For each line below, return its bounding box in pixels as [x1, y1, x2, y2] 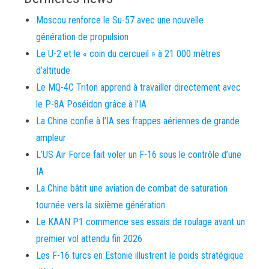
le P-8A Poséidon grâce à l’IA [36, 98, 147, 110]
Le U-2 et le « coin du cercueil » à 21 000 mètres [36, 48, 220, 60]
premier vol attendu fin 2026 [36, 233, 142, 245]
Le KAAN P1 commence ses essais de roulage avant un [36, 216, 245, 228]
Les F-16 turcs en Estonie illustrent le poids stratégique [36, 250, 244, 262]
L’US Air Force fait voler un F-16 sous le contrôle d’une [36, 149, 241, 161]
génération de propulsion [36, 31, 128, 43]
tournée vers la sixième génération [36, 199, 165, 211]
